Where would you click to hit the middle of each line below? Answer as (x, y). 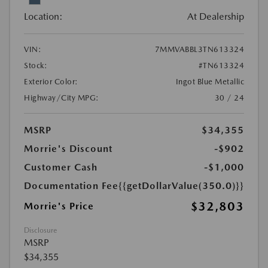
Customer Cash (61, 167)
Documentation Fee (71, 186)
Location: (43, 17)
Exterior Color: (51, 82)
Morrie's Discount (68, 149)
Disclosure (40, 231)
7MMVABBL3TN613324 (199, 50)
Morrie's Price (59, 206)
